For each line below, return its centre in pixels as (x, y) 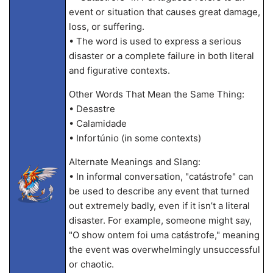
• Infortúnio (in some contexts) (135, 138)
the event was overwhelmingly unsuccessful (164, 250)
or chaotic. (91, 264)
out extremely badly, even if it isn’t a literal (159, 206)
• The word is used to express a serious (155, 41)
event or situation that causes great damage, (164, 12)
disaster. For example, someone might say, (160, 220)
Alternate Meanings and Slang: (134, 162)
